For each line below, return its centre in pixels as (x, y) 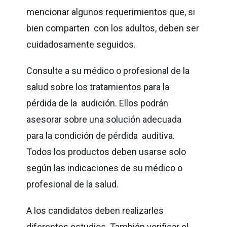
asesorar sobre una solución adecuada (104, 119)
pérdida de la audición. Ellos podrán (98, 103)
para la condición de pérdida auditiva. (101, 135)
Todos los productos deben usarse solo (106, 152)
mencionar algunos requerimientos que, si (111, 12)
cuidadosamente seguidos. (82, 44)
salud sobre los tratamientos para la (98, 87)
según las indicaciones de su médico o (106, 168)
